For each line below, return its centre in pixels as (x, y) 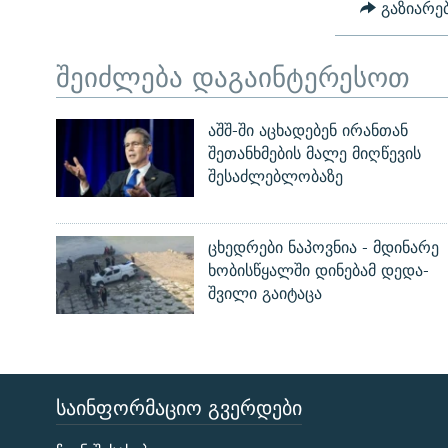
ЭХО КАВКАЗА (83, 419)
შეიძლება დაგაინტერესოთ (233, 76)
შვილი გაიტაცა (264, 294)
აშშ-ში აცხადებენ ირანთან (307, 131)
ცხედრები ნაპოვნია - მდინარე (323, 248)
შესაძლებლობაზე (275, 177)
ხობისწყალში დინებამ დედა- (318, 271)
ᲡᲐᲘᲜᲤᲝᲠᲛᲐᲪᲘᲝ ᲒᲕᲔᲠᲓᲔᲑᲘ (179, 408)
